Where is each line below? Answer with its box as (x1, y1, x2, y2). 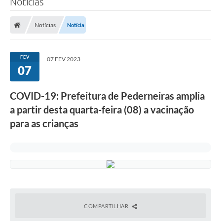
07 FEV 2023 (47, 55, 80, 63)
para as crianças (10, 117, 78, 130)
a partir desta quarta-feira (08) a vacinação (10, 104, 194, 116)
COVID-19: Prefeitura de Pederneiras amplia (10, 90, 205, 102)
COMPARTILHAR (84, 203, 130, 210)
